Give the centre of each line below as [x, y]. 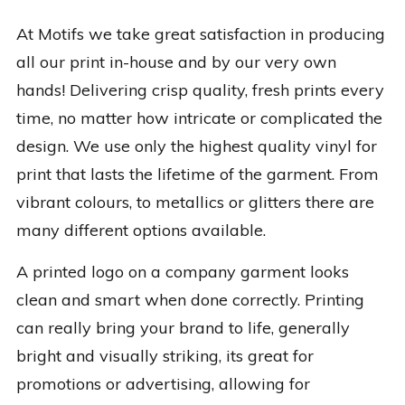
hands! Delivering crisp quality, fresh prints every [200, 90]
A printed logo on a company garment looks [182, 272]
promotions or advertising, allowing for [163, 384]
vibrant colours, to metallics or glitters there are [195, 202]
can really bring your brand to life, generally [183, 328]
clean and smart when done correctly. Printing [190, 300]
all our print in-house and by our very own [176, 62]
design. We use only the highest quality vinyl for [196, 146]
